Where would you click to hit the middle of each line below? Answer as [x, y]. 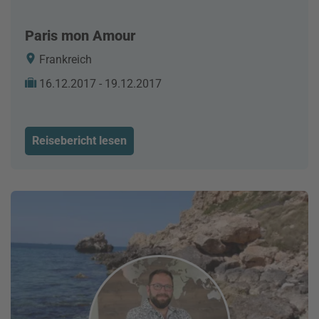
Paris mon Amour [80, 35]
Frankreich [64, 59]
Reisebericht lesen [79, 140]
